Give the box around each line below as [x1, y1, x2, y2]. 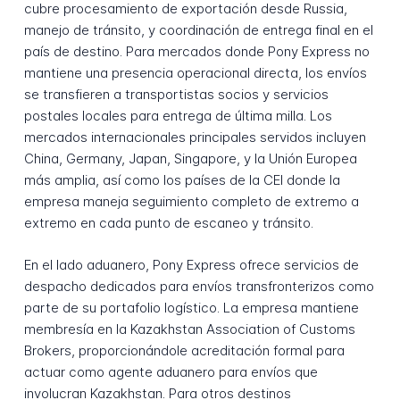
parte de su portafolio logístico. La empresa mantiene [23, 298, 359, 316]
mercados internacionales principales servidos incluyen [23, 128, 366, 146]
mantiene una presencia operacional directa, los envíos [23, 63, 367, 81]
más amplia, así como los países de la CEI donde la [23, 171, 340, 188]
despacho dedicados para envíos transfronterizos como [23, 277, 374, 295]
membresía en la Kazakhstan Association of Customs [23, 320, 355, 337]
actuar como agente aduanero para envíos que [23, 362, 318, 380]
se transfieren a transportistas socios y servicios [23, 85, 329, 103]
